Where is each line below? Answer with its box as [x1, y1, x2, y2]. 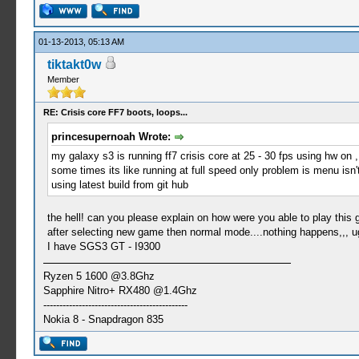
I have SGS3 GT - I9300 [46, 240, 160, 252]
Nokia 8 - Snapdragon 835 [42, 313, 163, 325]
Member [46, 75, 79, 84]
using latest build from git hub [50, 178, 188, 191]
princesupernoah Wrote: [50, 131, 174, 143]
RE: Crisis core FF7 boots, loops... [42, 107, 188, 117]
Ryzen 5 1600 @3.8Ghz [42, 269, 155, 282]
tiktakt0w [46, 58, 101, 71]
